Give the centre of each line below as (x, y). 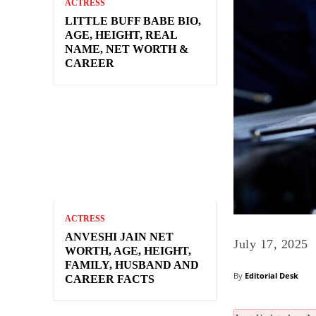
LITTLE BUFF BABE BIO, (133, 21)
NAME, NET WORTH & (127, 49)
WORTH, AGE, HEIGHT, (128, 251)
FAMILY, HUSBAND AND (132, 265)
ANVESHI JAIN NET (119, 237)
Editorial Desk (272, 275)
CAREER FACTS (110, 279)
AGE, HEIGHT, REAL (121, 35)
